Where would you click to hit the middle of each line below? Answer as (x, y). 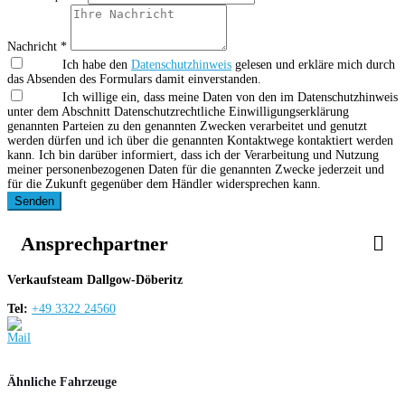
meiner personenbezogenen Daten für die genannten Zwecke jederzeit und (196, 169)
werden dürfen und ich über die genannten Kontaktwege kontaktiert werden (200, 140)
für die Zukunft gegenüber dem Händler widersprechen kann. (164, 184)
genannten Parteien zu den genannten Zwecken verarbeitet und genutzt (187, 126)
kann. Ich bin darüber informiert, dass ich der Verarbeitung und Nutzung (193, 155)
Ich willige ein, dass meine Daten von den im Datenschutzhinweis (230, 97)
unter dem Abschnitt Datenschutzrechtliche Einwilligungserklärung (178, 111)
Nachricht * (37, 46)
